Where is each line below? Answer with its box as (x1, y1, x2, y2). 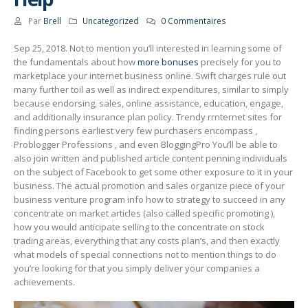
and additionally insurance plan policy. (14, 110, 176, 123)
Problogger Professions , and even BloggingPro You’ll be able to (14, 137, 278, 151)
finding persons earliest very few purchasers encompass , (14, 124, 257, 137)
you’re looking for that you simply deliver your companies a (14, 261, 260, 274)
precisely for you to (199, 55, 281, 68)
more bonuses (137, 55, 199, 68)
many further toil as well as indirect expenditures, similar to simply (14, 82, 289, 96)
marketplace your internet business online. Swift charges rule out (14, 69, 286, 82)
